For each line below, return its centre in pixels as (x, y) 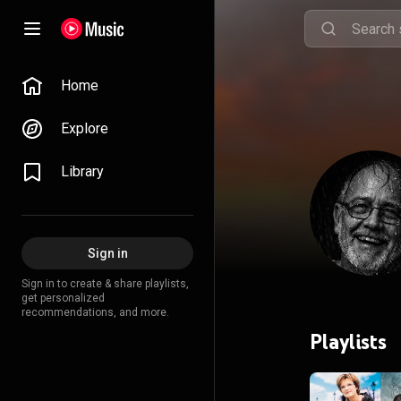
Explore (85, 128)
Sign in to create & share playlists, (105, 284)
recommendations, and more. (95, 312)
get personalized (63, 298)
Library (82, 171)
